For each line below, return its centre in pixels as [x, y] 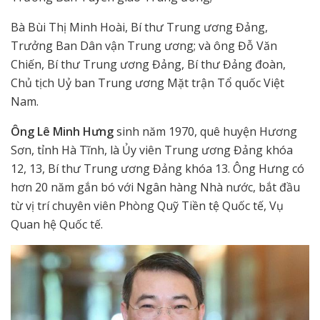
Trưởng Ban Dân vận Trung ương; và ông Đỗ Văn [144, 45]
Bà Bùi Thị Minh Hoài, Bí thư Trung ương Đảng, [139, 27]
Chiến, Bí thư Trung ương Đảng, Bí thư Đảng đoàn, [148, 64]
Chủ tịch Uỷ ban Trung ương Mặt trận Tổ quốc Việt [147, 82]
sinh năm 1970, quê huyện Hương [207, 131]
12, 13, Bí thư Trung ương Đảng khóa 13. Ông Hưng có [157, 168]
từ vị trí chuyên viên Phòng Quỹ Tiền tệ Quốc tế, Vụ [147, 205]
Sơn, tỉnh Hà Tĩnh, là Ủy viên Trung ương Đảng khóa [152, 150]
